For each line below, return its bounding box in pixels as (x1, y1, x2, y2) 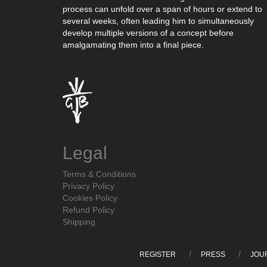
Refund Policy (62, 204, 114, 215)
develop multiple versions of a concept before (62, 27, 234, 38)
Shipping (62, 216, 95, 226)
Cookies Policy (62, 193, 117, 203)
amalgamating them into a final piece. (62, 39, 204, 49)
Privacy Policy (62, 181, 114, 191)
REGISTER (139, 250, 176, 259)
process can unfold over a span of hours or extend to (62, 4, 262, 14)
